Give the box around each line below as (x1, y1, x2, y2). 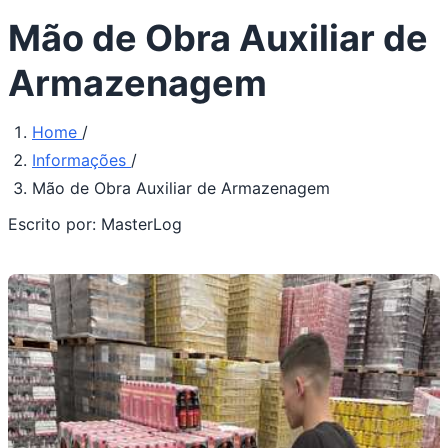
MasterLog (101, 214, 182, 235)
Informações (32, 150, 131, 171)
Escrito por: (8, 214, 101, 235)
